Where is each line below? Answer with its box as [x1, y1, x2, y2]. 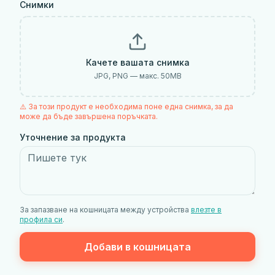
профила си [20, 215, 63, 224]
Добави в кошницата [84, 241, 191, 253]
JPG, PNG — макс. [93, 71, 161, 80]
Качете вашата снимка [85, 57, 190, 68]
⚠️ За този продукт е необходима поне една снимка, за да [20, 102, 233, 111]
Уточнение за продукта [20, 132, 126, 142]
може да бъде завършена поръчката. [20, 112, 158, 121]
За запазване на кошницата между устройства [20, 205, 189, 214]
